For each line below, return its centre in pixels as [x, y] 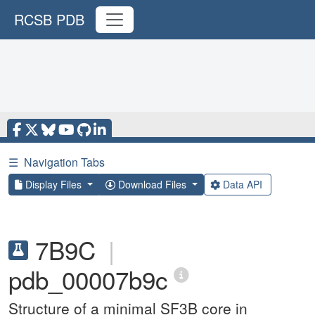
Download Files [152, 184]
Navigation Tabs [64, 162]
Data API [242, 184]
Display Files [53, 184]
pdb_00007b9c [88, 279]
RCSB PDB [49, 19]
